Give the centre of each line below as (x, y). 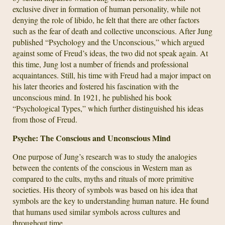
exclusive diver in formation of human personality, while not (106, 9)
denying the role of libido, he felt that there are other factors (106, 20)
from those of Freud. (45, 119)
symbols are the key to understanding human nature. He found (111, 201)
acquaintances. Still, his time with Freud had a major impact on (112, 75)
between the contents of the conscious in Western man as (102, 167)
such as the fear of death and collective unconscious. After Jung (113, 31)
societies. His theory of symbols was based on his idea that (105, 190)
